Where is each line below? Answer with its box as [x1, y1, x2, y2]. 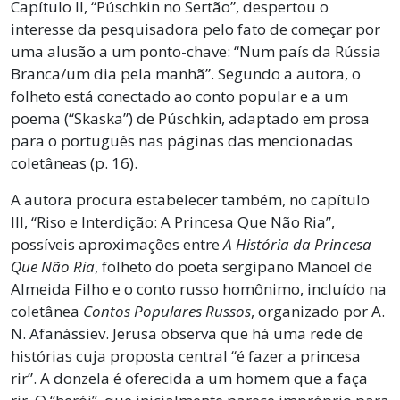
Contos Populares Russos [83, 300, 251, 321]
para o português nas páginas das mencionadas [11, 129, 353, 151]
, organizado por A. [251, 300, 385, 321]
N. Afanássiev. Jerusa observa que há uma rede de [11, 322, 363, 344]
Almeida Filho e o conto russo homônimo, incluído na [11, 278, 387, 299]
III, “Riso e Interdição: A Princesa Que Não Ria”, [11, 211, 335, 232]
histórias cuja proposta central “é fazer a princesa [11, 345, 361, 366]
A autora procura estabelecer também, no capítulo [11, 188, 370, 210]
